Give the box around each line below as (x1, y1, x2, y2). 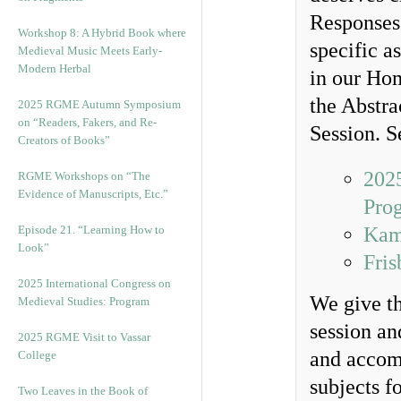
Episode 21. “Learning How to (18, 223, 165, 236)
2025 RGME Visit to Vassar (18, 330, 150, 344)
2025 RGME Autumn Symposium (18, 98, 181, 111)
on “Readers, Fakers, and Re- (18, 115, 157, 129)
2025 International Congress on (18, 277, 171, 290)
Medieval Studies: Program (18, 294, 149, 308)
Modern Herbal (18, 62, 91, 75)
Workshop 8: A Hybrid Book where (18, 26, 186, 39)
